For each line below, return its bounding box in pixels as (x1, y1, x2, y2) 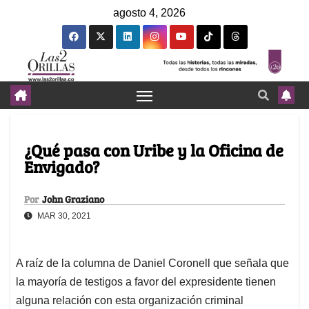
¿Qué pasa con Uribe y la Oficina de (24, 139, 283, 162)
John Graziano (42, 192, 104, 206)
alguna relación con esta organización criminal (16, 295, 243, 307)
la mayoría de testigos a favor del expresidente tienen (16, 276, 276, 288)
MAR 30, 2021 (35, 211, 91, 221)
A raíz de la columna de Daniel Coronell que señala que (16, 257, 289, 270)
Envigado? (24, 155, 99, 179)
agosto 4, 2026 (113, 7, 186, 19)
